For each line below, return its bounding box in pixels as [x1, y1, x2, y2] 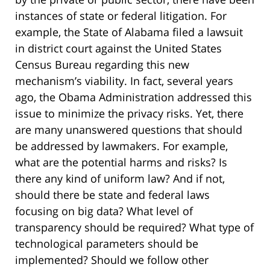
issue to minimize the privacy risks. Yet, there [15, 106, 243, 121]
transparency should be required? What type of [15, 220, 254, 235]
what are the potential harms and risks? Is [15, 155, 227, 170]
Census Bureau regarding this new [15, 57, 189, 72]
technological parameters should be [15, 236, 198, 251]
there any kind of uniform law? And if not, [15, 171, 225, 186]
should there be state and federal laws [15, 187, 210, 202]
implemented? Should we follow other [15, 253, 209, 268]
